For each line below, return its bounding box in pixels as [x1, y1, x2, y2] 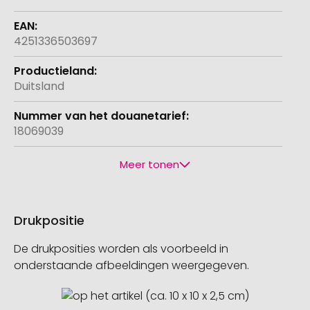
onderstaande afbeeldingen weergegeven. [14, 257, 249, 274]
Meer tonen [120, 157, 179, 172]
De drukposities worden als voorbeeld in [14, 241, 228, 257]
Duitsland [14, 78, 64, 95]
